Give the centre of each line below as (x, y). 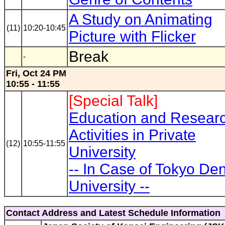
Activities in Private (132, 135)
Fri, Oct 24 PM (37, 73)
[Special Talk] (113, 101)
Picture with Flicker (132, 36)
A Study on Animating (141, 19)
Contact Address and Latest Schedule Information (113, 213)
